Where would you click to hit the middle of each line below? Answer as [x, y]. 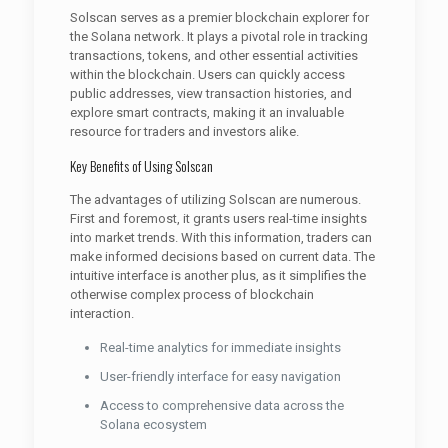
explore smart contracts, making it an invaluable [206, 112]
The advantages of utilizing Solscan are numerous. [215, 199]
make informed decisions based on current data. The [222, 256]
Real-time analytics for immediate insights [220, 347]
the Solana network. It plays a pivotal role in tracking [218, 36]
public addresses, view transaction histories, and [210, 93]
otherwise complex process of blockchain [191, 294]
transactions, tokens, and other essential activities [213, 55]
